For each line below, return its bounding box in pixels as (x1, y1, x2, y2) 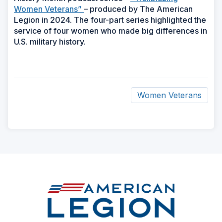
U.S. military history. (14, 36, 86, 47)
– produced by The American (84, 3, 193, 14)
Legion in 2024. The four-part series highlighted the (14, 14, 206, 25)
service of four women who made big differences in (14, 25, 207, 36)
